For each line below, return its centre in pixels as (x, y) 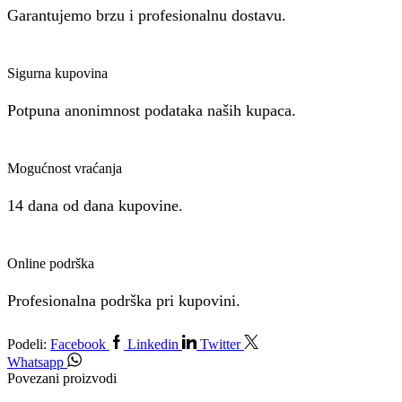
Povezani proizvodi (62, 378)
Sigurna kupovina (57, 73)
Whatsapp (35, 362)
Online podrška (51, 263)
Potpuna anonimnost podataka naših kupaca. (152, 110)
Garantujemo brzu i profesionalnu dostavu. (147, 15)
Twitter (220, 344)
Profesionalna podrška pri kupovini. (124, 300)
